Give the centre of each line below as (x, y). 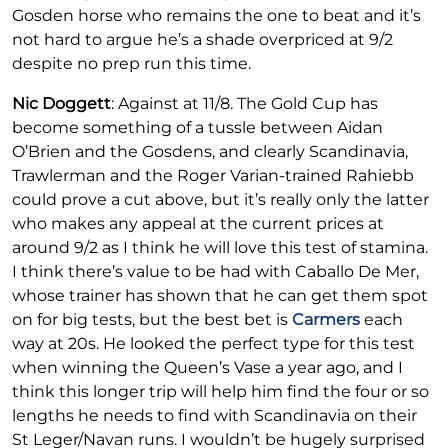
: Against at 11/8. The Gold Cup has (244, 104)
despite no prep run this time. (131, 64)
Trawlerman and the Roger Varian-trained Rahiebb (213, 176)
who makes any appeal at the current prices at (198, 224)
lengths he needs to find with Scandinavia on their (214, 416)
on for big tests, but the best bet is (152, 320)
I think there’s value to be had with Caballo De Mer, (215, 272)
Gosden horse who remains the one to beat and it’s (216, 16)
